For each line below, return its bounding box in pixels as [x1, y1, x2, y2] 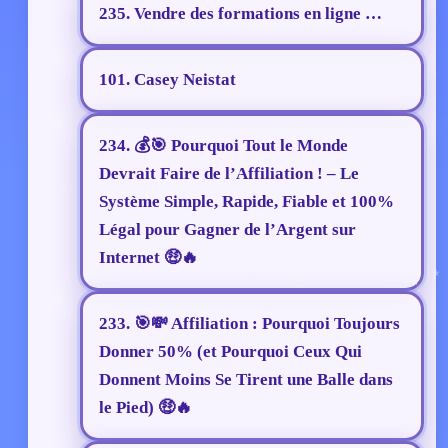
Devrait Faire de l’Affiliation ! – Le [99, 164, 359, 184]
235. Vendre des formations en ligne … [99, 4, 382, 24]
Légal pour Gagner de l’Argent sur [99, 220, 356, 240]
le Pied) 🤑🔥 [99, 398, 192, 418]
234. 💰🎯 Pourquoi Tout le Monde [99, 136, 348, 156]
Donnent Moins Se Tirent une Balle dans [99, 370, 393, 390]
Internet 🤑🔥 [99, 248, 198, 268]
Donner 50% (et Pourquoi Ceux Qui [99, 342, 362, 362]
